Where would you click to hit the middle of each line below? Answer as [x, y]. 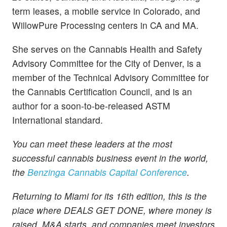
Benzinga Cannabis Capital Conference [107, 172]
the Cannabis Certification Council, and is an [102, 92]
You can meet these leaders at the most [92, 144]
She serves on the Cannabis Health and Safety [107, 49]
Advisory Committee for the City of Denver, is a [107, 63]
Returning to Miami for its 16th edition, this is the [109, 196]
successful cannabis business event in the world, [110, 158]
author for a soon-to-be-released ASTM [91, 106]
